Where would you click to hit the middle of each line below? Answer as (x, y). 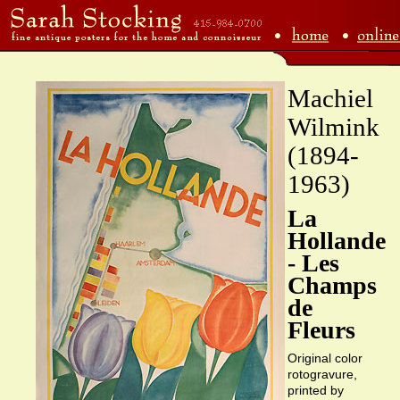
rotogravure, (322, 374)
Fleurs (321, 330)
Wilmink (333, 127)
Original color (325, 358)
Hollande (337, 241)
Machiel (330, 98)
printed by (316, 390)
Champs (332, 285)
